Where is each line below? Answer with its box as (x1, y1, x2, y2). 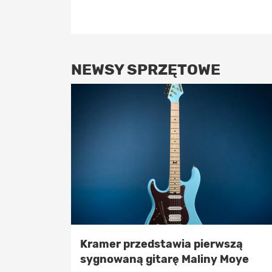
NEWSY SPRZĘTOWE (71, 61, 220, 78)
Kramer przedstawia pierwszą (80, 237, 243, 251)
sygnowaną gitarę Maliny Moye (80, 253, 249, 266)
